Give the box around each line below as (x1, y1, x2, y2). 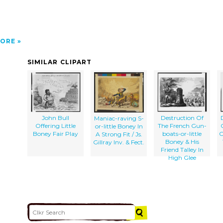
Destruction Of (160, 113, 204, 121)
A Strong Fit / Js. (95, 130, 142, 138)
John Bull (42, 113, 69, 121)
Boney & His (165, 137, 199, 145)
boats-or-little (162, 129, 202, 137)
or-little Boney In (95, 122, 143, 130)
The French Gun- (157, 121, 207, 129)
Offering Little (35, 121, 76, 129)
